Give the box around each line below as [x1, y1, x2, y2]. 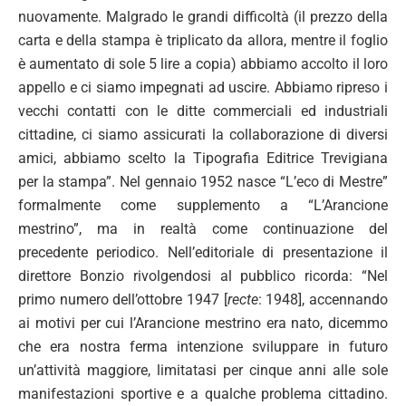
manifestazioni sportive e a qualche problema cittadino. [18, 384, 388, 402]
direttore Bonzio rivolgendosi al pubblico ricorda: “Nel [18, 266, 388, 285]
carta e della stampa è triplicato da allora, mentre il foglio [18, 31, 388, 49]
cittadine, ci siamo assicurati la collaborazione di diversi [18, 125, 388, 143]
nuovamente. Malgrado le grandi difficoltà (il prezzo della [18, 7, 388, 25]
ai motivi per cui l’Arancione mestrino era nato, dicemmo [18, 314, 388, 332]
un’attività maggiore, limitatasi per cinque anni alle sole [18, 361, 388, 379]
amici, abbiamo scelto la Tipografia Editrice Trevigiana [18, 149, 388, 167]
